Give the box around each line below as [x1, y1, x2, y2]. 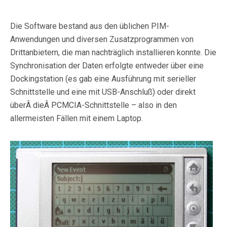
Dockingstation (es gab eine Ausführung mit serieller [10, 74, 196, 84]
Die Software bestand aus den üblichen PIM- [10, 21, 169, 31]
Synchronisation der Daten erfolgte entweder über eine [10, 61, 204, 71]
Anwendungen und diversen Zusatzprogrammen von [10, 34, 194, 45]
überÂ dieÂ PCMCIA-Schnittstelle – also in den [10, 100, 177, 110]
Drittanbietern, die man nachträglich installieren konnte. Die [10, 48, 216, 58]
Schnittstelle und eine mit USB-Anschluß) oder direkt [10, 87, 196, 97]
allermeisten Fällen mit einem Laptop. [10, 113, 143, 124]
